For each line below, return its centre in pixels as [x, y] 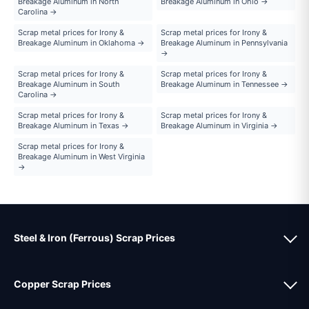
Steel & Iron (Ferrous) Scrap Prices [94, 237]
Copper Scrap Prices [62, 283]
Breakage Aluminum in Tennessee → [225, 84]
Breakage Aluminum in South [69, 84]
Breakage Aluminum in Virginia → [219, 125]
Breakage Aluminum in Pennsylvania [224, 42]
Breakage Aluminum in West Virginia [81, 156]
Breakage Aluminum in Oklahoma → [81, 42]
